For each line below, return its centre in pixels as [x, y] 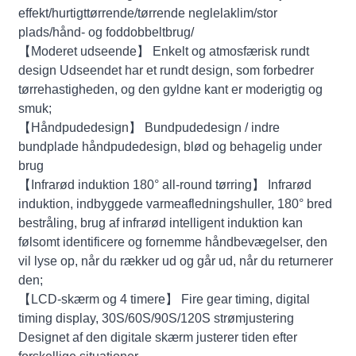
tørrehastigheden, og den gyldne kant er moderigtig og [171, 89]
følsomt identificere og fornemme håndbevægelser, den [173, 242]
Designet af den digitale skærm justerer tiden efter [158, 337]
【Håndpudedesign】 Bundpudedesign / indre [149, 127]
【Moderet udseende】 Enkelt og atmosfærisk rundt [164, 51]
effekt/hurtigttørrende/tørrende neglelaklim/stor [148, 13]
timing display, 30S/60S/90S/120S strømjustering [157, 318]
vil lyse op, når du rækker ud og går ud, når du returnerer [176, 261]
